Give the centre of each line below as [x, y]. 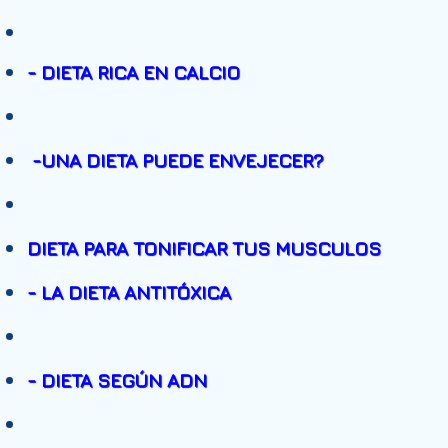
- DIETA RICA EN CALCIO [133, 72]
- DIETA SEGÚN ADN [117, 380]
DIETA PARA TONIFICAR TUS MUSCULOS [204, 248]
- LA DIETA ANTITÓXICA [129, 292]
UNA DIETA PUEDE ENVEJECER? [182, 160]
